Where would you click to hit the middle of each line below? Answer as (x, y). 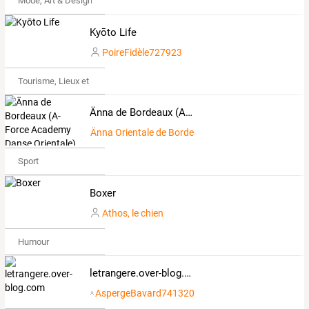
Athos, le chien (132, 213)
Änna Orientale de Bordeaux (150, 133)
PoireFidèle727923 (142, 52)
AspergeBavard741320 (145, 293)
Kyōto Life (113, 32)
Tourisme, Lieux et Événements (78, 81)
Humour (33, 241)
